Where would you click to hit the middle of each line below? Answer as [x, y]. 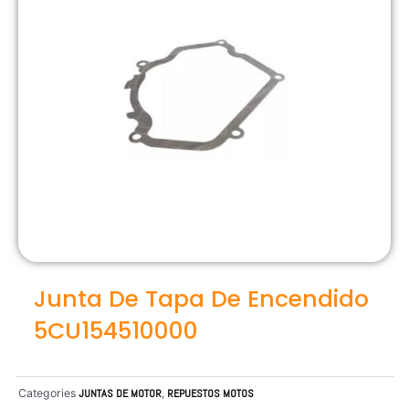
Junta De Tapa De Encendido [201, 299]
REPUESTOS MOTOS [210, 393]
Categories [47, 393]
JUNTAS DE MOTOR [120, 393]
